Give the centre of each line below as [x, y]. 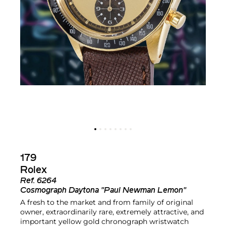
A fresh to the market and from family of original [107, 202]
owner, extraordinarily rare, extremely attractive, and [112, 212]
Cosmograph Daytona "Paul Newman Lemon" [103, 190]
